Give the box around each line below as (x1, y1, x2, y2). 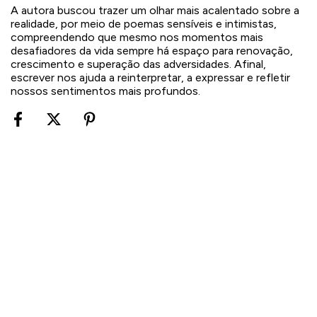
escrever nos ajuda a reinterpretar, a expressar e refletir (11, 70, 290, 84)
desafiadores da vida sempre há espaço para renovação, (11, 43, 293, 57)
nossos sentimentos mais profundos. (11, 83, 200, 98)
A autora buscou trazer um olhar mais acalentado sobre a (11, 3, 299, 17)
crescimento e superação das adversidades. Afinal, (11, 57, 266, 71)
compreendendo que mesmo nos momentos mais (11, 30, 263, 44)
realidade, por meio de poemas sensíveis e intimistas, (11, 16, 277, 30)
